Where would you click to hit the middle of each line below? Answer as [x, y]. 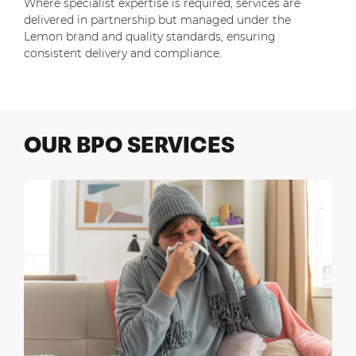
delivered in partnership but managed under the [157, 20]
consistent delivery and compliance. [123, 54]
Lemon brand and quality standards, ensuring [150, 37]
